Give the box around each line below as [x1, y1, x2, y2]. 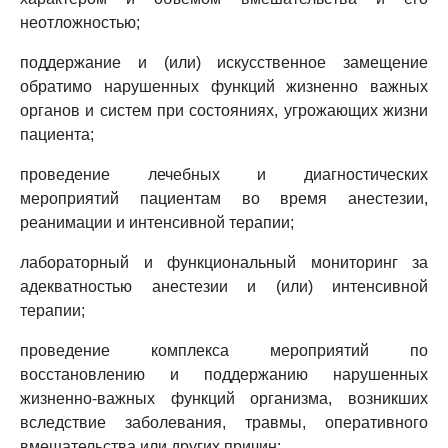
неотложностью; [20, 14, 140, 31]
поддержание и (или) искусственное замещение [20, 54, 428, 71]
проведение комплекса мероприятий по [20, 342, 428, 359]
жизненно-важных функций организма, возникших [20, 390, 428, 407]
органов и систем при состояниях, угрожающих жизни [20, 102, 428, 119]
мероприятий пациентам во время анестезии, [20, 190, 428, 207]
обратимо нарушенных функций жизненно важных [20, 78, 428, 95]
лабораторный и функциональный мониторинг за [20, 254, 428, 271]
